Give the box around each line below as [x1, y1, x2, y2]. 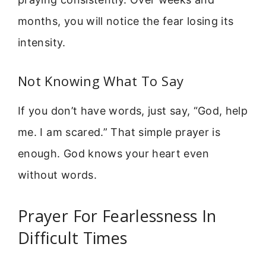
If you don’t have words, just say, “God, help [18, 104, 248, 117]
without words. [18, 168, 97, 181]
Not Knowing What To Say [18, 71, 184, 90]
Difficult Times [18, 227, 128, 249]
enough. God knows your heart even [18, 147, 209, 160]
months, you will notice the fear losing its [18, 15, 234, 28]
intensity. [18, 36, 66, 49]
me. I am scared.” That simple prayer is [18, 125, 221, 138]
